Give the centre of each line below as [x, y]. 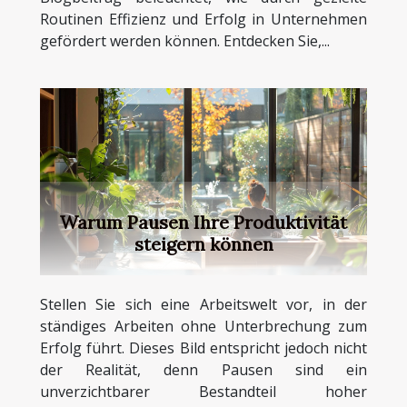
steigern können [203, 244]
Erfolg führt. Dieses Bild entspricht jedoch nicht [203, 348]
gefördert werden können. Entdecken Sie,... [185, 41]
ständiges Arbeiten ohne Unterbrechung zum [203, 327]
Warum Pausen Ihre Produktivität [203, 223]
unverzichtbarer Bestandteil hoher [203, 392]
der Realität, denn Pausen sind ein [203, 370]
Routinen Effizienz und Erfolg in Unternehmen [203, 20]
